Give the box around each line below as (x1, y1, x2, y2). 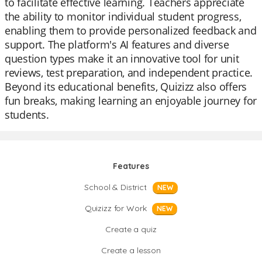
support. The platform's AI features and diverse (5, 37, 229, 51)
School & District (84, 182, 147, 192)
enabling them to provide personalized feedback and (5, 23, 257, 37)
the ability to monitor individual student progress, (5, 9, 242, 23)
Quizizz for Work (84, 203, 147, 213)
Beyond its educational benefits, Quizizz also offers (5, 80, 247, 94)
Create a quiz (105, 224, 157, 235)
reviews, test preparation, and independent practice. (5, 65, 253, 80)
